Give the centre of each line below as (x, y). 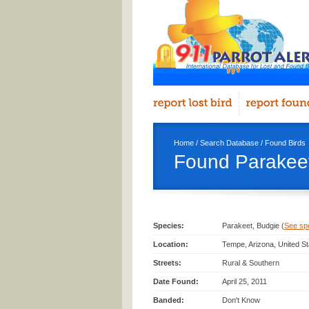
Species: (169, 226)
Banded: (169, 300)
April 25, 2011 (245, 281)
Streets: (167, 263)
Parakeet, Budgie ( (253, 226)
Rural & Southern (251, 263)
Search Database (229, 143)
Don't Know (241, 300)
